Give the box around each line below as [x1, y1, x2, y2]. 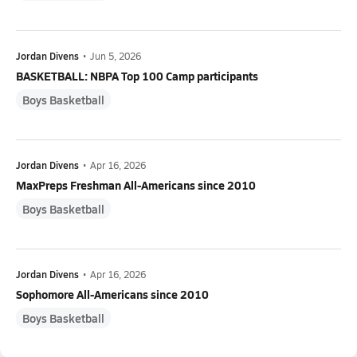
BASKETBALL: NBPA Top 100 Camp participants [16, 68, 258, 84]
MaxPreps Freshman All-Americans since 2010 [16, 177, 256, 194]
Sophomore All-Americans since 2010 [16, 286, 209, 303]
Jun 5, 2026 [90, 49, 141, 63]
